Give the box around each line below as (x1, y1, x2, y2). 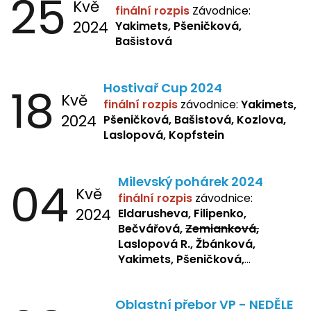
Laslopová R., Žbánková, (118, 235, 255, 252)
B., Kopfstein (118, 281, 189, 298)
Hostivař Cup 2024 (103, 78, 222, 96)
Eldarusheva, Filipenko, (118, 205, 246, 221)
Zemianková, (185, 220, 259, 237)
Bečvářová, (118, 220, 185, 237)
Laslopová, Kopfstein (103, 126, 224, 143)
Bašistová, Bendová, (118, 266, 237, 283)
